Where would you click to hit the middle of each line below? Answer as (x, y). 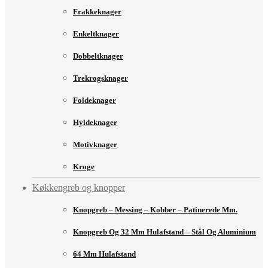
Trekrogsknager (100, 78)
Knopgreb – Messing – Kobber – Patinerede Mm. (155, 210)
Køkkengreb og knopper (79, 188)
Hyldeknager (95, 123)
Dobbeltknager (98, 56)
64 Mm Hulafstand (104, 254)
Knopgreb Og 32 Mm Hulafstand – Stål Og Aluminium (165, 232)
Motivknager (95, 145)
